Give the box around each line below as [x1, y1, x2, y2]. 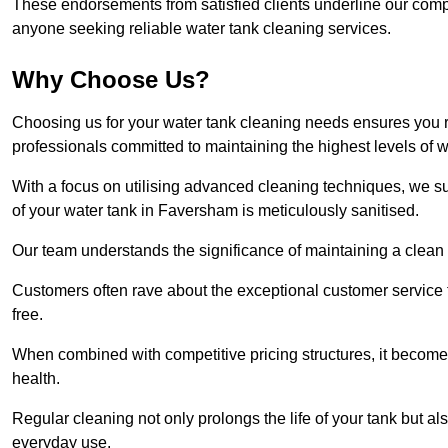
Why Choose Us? [12, 66, 210, 94]
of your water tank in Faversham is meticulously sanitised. [12, 202, 419, 220]
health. [12, 370, 60, 388]
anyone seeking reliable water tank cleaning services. [12, 20, 391, 38]
